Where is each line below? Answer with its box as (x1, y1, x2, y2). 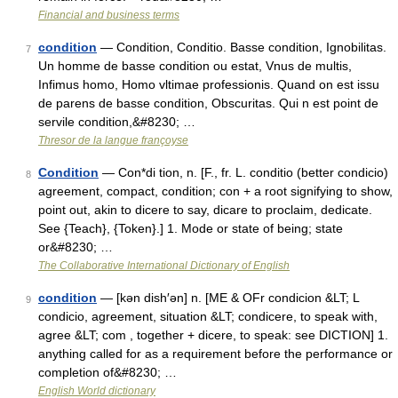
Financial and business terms (38, 9, 179, 21)
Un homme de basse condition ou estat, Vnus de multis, (38, 59, 352, 73)
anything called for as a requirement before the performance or (38, 346, 393, 361)
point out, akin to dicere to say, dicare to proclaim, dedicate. (38, 203, 372, 217)
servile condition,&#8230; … (38, 115, 195, 129)
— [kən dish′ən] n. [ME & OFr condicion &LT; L (97, 291, 359, 305)
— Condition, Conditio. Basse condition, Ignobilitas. (97, 40, 386, 54)
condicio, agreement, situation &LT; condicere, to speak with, (38, 309, 378, 323)
